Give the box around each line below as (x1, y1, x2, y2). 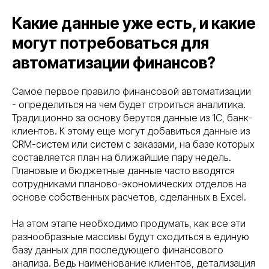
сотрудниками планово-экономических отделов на (12, 178, 247, 190)
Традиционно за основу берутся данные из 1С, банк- (12, 112, 253, 124)
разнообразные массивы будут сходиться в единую (12, 231, 249, 243)
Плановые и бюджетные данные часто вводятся (12, 165, 235, 177)
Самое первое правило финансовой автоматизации (12, 85, 251, 98)
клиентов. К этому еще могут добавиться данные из (12, 125, 250, 138)
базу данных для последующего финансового (12, 244, 223, 256)
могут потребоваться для (12, 34, 209, 53)
